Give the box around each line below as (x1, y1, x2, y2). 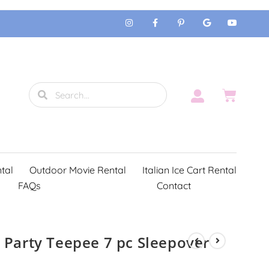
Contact (157, 180, 192, 192)
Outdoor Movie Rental (29, 164, 126, 176)
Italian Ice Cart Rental (142, 164, 237, 176)
